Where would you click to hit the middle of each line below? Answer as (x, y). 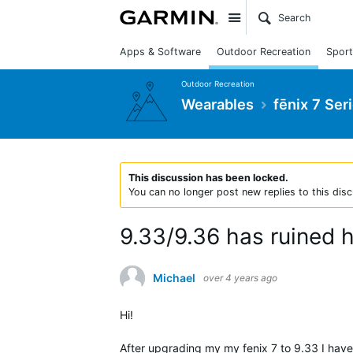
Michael (174, 278)
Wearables (217, 104)
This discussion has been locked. (208, 178)
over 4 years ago (240, 278)
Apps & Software (160, 52)
